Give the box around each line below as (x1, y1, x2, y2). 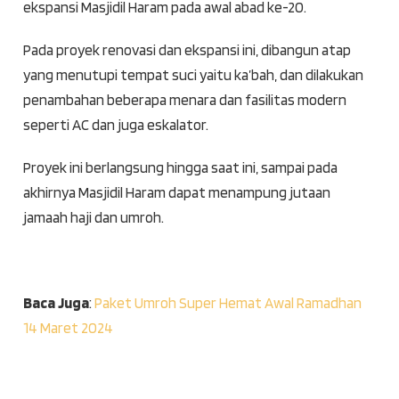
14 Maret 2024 (22, 319, 113, 338)
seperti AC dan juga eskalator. (22, 116, 208, 134)
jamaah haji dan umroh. (22, 208, 164, 227)
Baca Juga (22, 294, 89, 313)
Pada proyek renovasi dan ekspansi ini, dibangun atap (22, 41, 351, 60)
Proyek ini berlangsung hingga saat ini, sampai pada (22, 159, 338, 177)
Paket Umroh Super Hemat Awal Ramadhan (94, 294, 362, 313)
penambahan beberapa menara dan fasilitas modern (22, 91, 346, 110)
